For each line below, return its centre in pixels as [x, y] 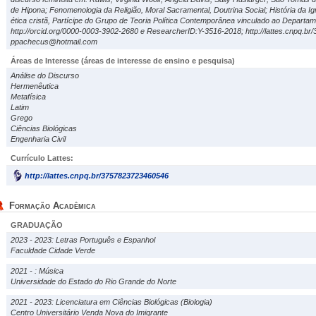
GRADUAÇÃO [37, 225]
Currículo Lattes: [42, 158]
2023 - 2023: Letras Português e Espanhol [83, 240]
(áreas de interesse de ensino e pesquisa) [158, 61]
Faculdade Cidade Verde [53, 250]
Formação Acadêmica [53, 206]
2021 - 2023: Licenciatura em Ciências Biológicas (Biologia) [111, 302]
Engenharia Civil [38, 139]
